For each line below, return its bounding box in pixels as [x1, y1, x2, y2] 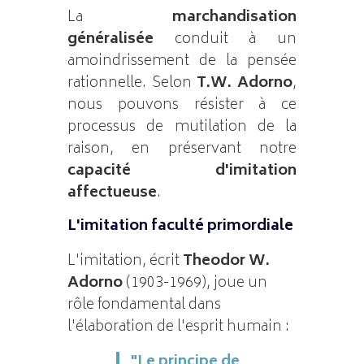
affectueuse [67, 180, 157, 206]
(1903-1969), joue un [122, 270, 267, 297]
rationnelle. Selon [67, 70, 197, 97]
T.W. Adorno [197, 70, 293, 97]
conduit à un [153, 26, 297, 53]
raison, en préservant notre [67, 136, 297, 162]
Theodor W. [182, 248, 270, 275]
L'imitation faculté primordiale [67, 213, 293, 240]
